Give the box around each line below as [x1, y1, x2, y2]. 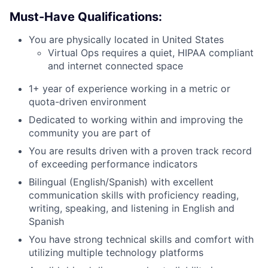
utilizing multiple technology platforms [29, 246, 203, 258]
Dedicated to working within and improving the [29, 113, 243, 126]
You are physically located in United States [29, 33, 224, 45]
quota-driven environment [29, 95, 147, 108]
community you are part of [29, 126, 151, 139]
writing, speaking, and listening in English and [29, 202, 234, 214]
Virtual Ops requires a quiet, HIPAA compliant [48, 46, 254, 59]
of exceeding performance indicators [29, 157, 197, 170]
